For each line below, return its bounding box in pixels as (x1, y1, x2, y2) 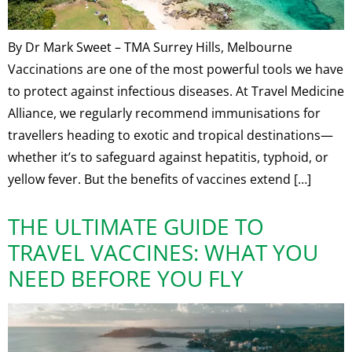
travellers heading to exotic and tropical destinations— (8, 126, 333, 145)
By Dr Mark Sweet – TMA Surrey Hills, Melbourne (8, 38, 292, 57)
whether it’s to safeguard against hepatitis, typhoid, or (8, 148, 328, 167)
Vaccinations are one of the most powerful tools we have (8, 60, 343, 79)
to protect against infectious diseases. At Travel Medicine (8, 82, 344, 101)
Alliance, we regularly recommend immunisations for (8, 104, 321, 123)
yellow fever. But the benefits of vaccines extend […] (8, 170, 311, 189)
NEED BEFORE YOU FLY (8, 263, 244, 294)
